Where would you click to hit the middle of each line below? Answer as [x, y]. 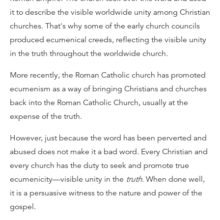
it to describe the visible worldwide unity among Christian [110, 12]
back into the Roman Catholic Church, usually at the [99, 103]
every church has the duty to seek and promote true [99, 165]
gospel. [23, 207]
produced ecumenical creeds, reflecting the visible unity [108, 40]
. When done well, [173, 179]
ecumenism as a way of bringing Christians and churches [108, 89]
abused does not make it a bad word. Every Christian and [109, 152]
